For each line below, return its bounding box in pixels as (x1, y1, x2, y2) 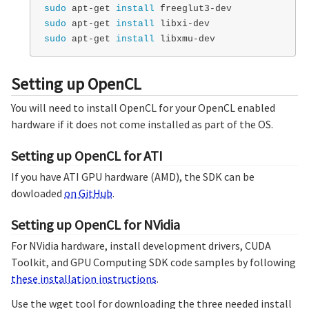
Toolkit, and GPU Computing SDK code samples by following (11, 255, 296, 269)
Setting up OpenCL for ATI (11, 146, 163, 164)
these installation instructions (11, 271, 157, 286)
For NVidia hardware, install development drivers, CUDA (11, 238, 271, 252)
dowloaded (11, 186, 64, 200)
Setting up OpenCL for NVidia (11, 215, 180, 233)
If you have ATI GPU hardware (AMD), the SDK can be (11, 169, 255, 183)
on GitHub (64, 186, 112, 200)
